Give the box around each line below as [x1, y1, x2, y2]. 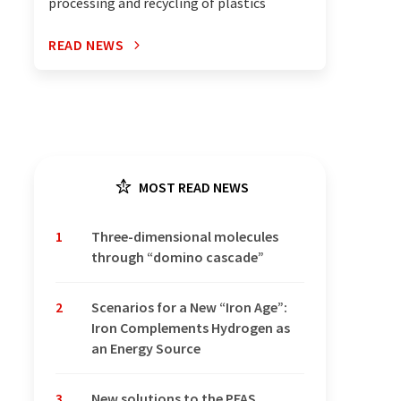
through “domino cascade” [91, 248, 264, 267]
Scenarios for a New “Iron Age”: [91, 298, 287, 317]
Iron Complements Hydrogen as [91, 319, 290, 337]
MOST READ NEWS [136, 178, 249, 197]
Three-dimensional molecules [91, 227, 278, 246]
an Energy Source [91, 339, 200, 358]
